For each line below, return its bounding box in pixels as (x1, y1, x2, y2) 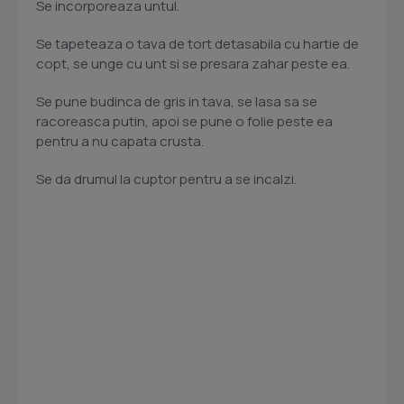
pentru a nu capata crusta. (36, 132, 204, 151)
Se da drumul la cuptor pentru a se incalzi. (36, 170, 297, 189)
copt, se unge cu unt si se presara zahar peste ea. (36, 54, 350, 74)
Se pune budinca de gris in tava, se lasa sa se (36, 92, 317, 112)
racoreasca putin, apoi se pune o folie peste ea (36, 112, 333, 132)
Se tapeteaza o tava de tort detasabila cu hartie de (36, 34, 359, 54)
